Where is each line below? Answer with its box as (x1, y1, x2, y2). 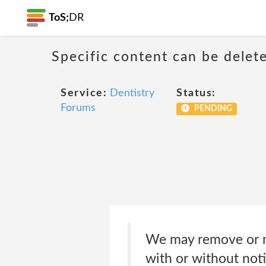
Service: (61, 88, 107, 99)
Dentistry (110, 88, 154, 99)
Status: (176, 88, 216, 99)
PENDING (192, 104, 232, 113)
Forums (61, 103, 96, 113)
